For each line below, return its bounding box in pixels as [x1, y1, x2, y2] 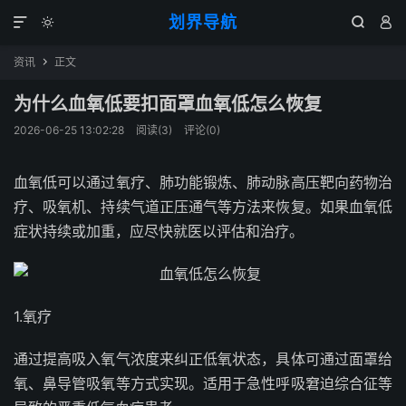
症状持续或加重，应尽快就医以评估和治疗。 [14, 222, 304, 240]
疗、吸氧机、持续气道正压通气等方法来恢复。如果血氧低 [14, 198, 392, 216]
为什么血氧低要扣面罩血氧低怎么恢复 [14, 93, 322, 115]
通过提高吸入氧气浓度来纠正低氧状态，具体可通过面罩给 [14, 350, 392, 368]
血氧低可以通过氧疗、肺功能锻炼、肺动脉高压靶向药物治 [14, 173, 392, 191]
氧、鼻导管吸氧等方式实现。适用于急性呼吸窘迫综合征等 [14, 374, 392, 392]
